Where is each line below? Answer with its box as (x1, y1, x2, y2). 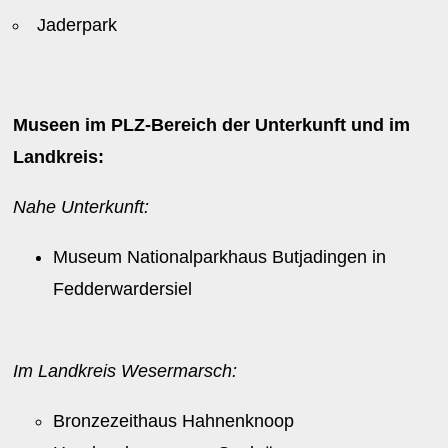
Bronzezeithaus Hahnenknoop (53, 411, 295, 431)
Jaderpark (37, 15, 128, 35)
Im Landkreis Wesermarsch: (13, 361, 238, 381)
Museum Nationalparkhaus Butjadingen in (53, 247, 387, 267)
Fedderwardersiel (53, 279, 193, 299)
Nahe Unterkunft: (13, 197, 150, 217)
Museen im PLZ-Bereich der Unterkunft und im (13, 115, 411, 135)
